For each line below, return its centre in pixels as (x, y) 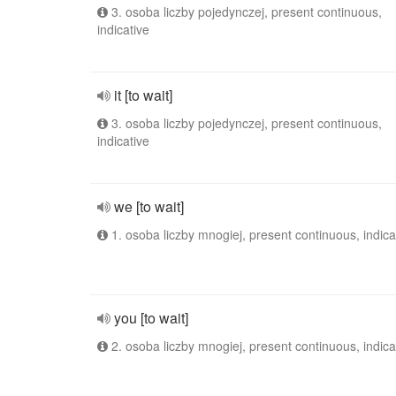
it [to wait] (143, 95)
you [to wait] (151, 318)
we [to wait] (149, 206)
